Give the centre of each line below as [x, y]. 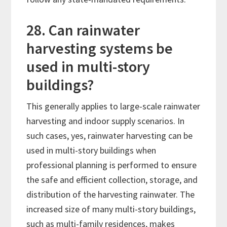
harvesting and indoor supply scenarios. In [106, 121]
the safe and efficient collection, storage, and [112, 180]
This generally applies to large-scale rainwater [113, 106]
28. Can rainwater [83, 30]
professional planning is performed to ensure [112, 165]
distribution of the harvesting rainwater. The [111, 195]
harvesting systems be [100, 48]
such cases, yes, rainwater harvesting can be [110, 136]
